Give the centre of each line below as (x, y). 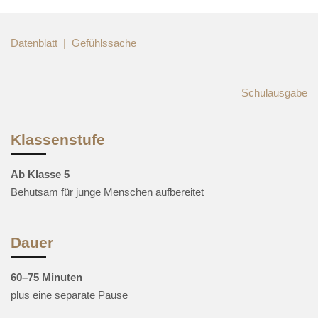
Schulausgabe (274, 93)
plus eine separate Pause (69, 295)
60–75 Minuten (46, 277)
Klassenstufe (58, 139)
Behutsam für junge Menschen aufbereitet (107, 192)
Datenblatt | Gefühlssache (73, 43)
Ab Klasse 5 (40, 174)
